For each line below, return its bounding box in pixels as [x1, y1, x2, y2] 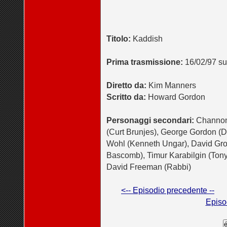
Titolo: [106, 34, 131, 43]
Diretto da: [106, 81, 146, 90]
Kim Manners [146, 81, 196, 90]
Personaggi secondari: [106, 116, 194, 125]
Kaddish [131, 34, 163, 43]
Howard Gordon [146, 93, 205, 101]
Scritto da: [106, 93, 146, 101]
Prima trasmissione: [106, 58, 183, 66]
